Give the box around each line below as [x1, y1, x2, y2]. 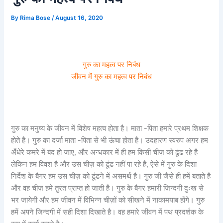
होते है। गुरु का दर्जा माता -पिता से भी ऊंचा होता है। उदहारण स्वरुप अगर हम [11, 135, 209, 145]
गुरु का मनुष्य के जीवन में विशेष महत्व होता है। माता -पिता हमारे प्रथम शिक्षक [11, 123, 209, 133]
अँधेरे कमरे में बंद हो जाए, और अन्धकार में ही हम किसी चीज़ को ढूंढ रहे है [11, 147, 198, 157]
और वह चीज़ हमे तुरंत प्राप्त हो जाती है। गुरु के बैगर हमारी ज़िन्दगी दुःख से [11, 183, 204, 193]
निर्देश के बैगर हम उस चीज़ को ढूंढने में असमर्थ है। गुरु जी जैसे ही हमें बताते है [11, 171, 211, 181]
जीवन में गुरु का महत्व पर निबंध [71, 72, 152, 81]
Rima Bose [20, 14, 52, 22]
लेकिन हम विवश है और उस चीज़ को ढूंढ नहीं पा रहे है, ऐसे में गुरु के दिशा [11, 159, 197, 169]
